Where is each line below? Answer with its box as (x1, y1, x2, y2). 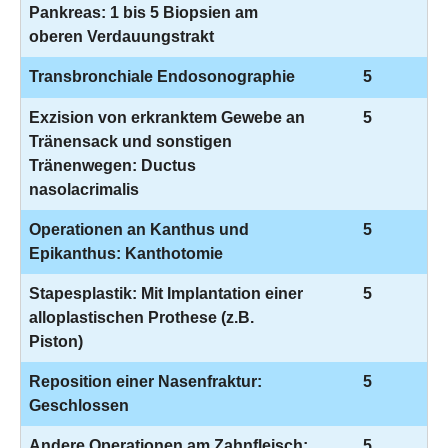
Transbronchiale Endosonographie (29, 68, 295, 85)
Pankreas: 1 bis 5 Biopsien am (29, 4, 258, 21)
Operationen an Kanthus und (29, 221, 249, 238)
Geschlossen (29, 397, 129, 414)
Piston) (29, 333, 83, 350)
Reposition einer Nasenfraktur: (29, 373, 262, 390)
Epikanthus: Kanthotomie (29, 245, 223, 262)
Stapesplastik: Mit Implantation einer (29, 285, 303, 302)
